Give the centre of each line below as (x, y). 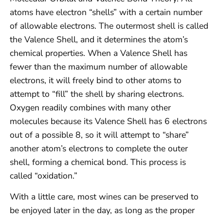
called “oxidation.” (44, 176)
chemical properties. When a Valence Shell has (99, 53)
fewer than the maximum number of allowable (99, 67)
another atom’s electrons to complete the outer (99, 149)
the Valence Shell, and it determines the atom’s (99, 40)
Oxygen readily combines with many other (90, 108)
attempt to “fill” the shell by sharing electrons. (97, 94)
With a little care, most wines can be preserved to (104, 196)
